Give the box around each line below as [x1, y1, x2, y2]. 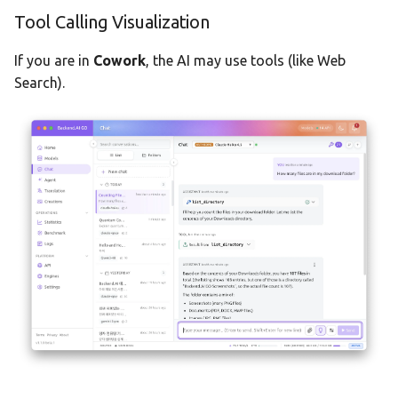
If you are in [14, 52, 93, 68]
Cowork [93, 52, 146, 68]
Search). [14, 74, 65, 91]
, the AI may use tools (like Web [146, 52, 346, 68]
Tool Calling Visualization [14, 11, 210, 32]
